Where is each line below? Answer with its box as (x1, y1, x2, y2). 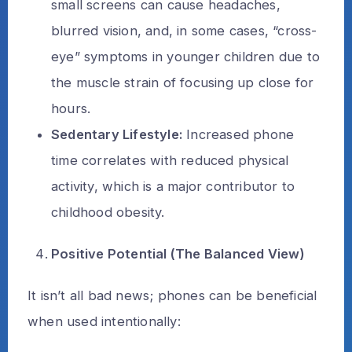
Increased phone (182, 126, 295, 142)
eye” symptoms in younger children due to (51, 48, 321, 64)
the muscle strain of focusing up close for (51, 74, 314, 90)
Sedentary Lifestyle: (51, 126, 182, 142)
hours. (51, 100, 91, 116)
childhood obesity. (51, 203, 165, 220)
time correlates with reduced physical (51, 152, 289, 168)
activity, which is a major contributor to (51, 178, 295, 194)
